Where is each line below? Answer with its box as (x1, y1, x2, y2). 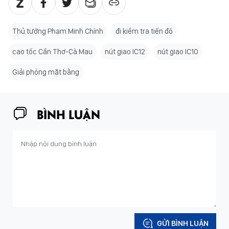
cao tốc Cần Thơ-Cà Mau (12, 47, 93, 56)
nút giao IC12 (105, 47, 145, 56)
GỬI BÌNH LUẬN (157, 219, 209, 228)
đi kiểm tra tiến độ (116, 27, 173, 36)
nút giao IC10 (157, 47, 198, 56)
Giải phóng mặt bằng (12, 67, 79, 77)
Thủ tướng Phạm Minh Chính (12, 27, 103, 36)
